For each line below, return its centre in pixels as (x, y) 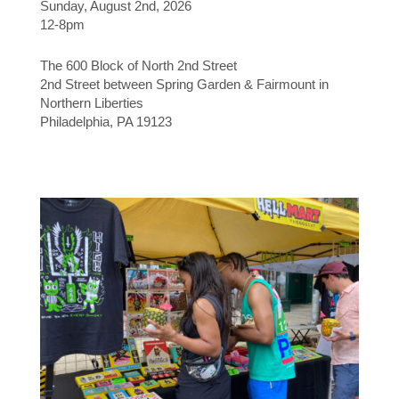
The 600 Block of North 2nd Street (138, 65)
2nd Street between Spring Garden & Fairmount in (184, 84)
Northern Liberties (92, 102)
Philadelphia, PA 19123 (106, 121)
